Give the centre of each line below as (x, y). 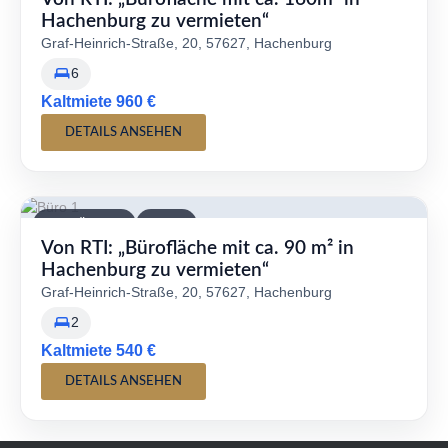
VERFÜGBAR (85, 224)
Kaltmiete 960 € (98, 102)
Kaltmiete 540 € (98, 351)
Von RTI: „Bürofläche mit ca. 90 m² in (197, 249)
